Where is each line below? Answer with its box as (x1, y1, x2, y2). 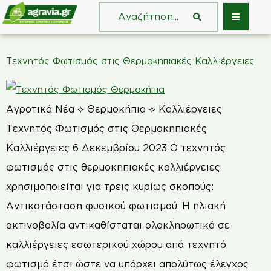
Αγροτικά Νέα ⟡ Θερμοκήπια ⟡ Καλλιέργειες (6, 103, 222, 114)
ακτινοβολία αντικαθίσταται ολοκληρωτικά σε (6, 219, 230, 230)
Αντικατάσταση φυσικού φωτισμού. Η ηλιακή (6, 200, 226, 211)
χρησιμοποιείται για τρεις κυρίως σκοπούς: (6, 180, 214, 192)
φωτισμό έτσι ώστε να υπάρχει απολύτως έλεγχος (6, 258, 249, 269)
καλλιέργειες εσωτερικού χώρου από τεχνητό (6, 238, 226, 250)
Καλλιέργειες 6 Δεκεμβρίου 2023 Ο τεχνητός (6, 142, 226, 153)
